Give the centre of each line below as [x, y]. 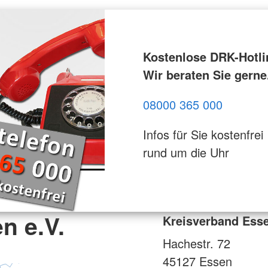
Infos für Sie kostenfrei [203, 134]
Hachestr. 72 [197, 243]
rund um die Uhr [186, 152]
